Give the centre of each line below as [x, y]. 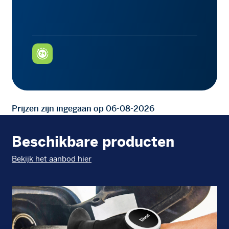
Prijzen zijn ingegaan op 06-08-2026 [83, 109]
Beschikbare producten [93, 141]
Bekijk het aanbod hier [51, 159]
